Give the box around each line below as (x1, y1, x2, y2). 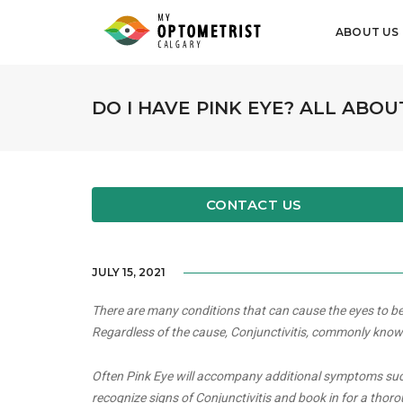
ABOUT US (336, 25, 399, 39)
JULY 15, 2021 (92, 265, 166, 280)
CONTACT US (205, 195, 302, 213)
